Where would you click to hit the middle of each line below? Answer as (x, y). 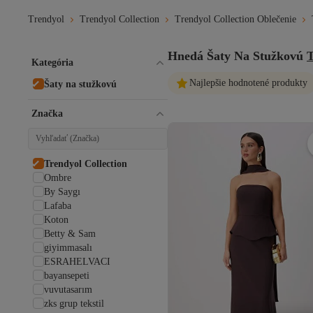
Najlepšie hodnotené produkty (248, 83)
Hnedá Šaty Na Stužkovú (235, 56)
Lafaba (58, 206)
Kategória (52, 63)
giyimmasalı (68, 248)
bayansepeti (67, 276)
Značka (47, 114)
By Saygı (62, 192)
